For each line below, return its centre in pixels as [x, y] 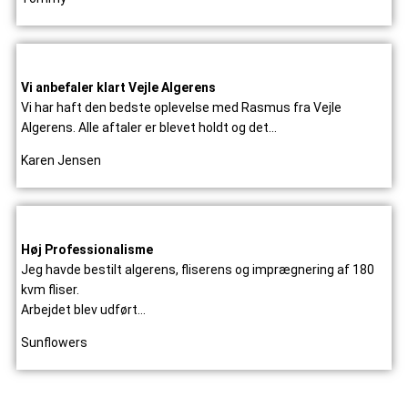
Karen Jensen [61, 161]
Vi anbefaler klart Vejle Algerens [118, 88]
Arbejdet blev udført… [83, 310]
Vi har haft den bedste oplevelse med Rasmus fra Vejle [181, 108]
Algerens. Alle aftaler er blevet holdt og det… [149, 128]
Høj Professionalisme [87, 250]
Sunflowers [54, 343]
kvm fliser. [50, 290]
